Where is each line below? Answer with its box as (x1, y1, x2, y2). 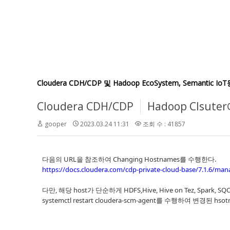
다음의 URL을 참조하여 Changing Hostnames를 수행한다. (42, 155, 218, 164)
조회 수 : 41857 (141, 120, 185, 128)
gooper (45, 120, 67, 128)
